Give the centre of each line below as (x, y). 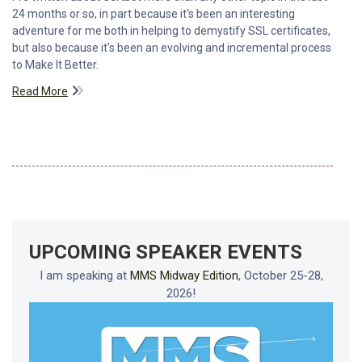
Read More (40, 91)
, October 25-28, (280, 275)
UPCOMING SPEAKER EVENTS (165, 252)
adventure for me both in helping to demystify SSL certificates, (171, 31)
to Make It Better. (55, 65)
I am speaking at (84, 275)
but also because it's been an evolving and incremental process (172, 48)
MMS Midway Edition (184, 275)
